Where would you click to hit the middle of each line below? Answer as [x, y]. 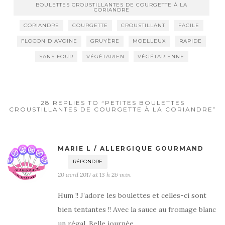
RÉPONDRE [88, 162]
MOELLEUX [149, 41]
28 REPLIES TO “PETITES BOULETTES [113, 103]
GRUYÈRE [105, 41]
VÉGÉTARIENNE [161, 57]
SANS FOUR [56, 57]
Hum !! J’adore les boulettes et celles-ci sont [132, 196]
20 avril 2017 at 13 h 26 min [94, 175]
